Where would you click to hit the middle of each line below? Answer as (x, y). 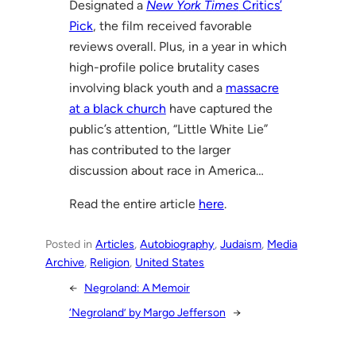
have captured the (219, 108)
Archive (65, 262)
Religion (110, 262)
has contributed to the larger (149, 149)
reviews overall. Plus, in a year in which (178, 46)
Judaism (241, 244)
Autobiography (178, 244)
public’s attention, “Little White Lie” (168, 129)
